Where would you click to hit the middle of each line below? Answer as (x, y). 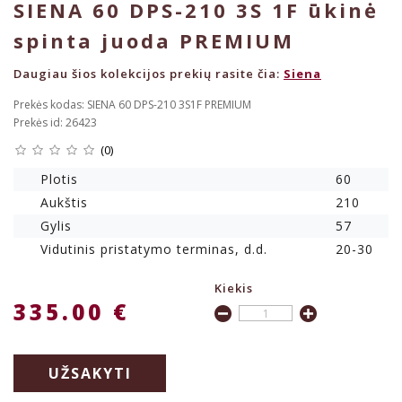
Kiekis (234, 288)
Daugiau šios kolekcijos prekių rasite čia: (149, 74)
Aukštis (64, 203)
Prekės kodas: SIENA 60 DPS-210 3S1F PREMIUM (132, 105)
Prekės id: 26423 (55, 123)
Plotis (59, 179)
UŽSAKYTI (90, 374)
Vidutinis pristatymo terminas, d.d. (154, 249)
